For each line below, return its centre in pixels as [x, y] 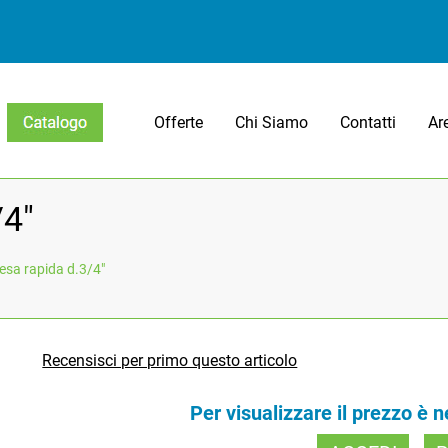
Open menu [47, 152]
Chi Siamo [272, 122]
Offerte [179, 122]
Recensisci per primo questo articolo [170, 361]
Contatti [368, 122]
